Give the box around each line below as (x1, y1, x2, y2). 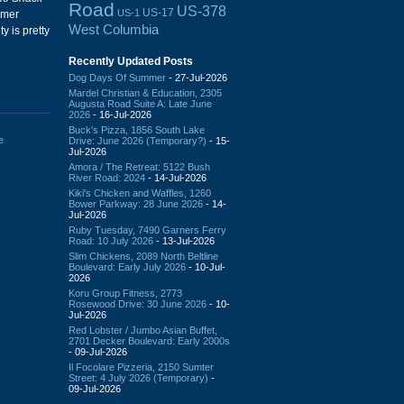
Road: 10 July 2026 (69, 234, 153, 246)
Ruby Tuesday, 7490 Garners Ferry (69, 224, 226, 235)
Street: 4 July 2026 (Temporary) (69, 372, 208, 383)
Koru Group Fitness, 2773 (69, 287, 182, 298)
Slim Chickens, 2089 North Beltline (69, 250, 218, 262)
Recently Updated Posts (69, 54, 193, 68)
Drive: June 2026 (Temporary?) (69, 134, 207, 146)
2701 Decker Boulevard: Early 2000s (69, 335, 230, 346)
